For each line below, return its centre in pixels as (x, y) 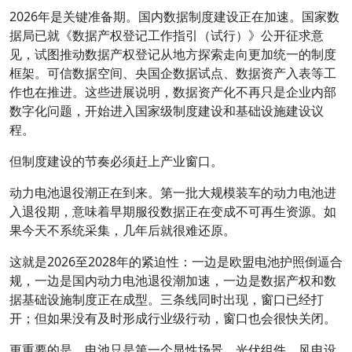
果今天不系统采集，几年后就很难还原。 (123, 230)
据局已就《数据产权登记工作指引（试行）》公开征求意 (167, 35)
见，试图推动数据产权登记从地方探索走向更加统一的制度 (173, 54)
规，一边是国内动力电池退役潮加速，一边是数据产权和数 (173, 280)
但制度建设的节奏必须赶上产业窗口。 (116, 161)
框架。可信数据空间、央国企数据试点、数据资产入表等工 (173, 73)
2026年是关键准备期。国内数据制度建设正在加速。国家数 (174, 16)
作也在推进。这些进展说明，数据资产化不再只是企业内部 (173, 92)
